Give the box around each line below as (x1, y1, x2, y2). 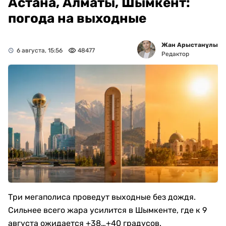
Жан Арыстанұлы (161, 41, 218, 49)
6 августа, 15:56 (17, 47, 63, 54)
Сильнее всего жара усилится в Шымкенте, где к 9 (8, 205, 207, 215)
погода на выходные (8, 11, 146, 27)
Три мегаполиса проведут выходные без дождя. (8, 192, 196, 202)
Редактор (161, 50, 189, 58)
